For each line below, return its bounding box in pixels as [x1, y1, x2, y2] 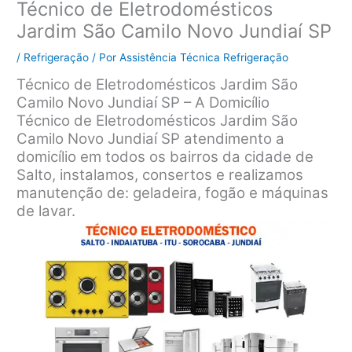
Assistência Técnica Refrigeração [119, 50, 289, 64]
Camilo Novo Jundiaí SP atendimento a [16, 129, 285, 148]
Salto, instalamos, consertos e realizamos [16, 165, 304, 184]
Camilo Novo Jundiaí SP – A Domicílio [16, 93, 270, 112]
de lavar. [16, 201, 76, 220]
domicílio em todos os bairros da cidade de [16, 147, 314, 166]
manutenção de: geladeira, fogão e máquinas [16, 183, 329, 202]
